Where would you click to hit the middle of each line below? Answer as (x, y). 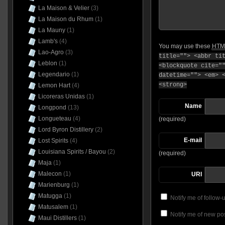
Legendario (54, 74)
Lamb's (48, 41)
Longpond (52, 107)
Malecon (50, 174)
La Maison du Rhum (66, 19)
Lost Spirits (53, 141)
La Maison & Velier (64, 8)
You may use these (185, 46)
